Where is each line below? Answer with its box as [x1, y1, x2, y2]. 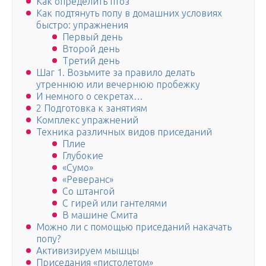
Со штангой [62, 186, 115, 197]
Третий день [62, 55, 119, 66]
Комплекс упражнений [36, 115, 138, 126]
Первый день [62, 31, 122, 43]
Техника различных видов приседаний [36, 126, 212, 138]
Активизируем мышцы [36, 245, 139, 256]
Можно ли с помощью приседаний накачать [36, 221, 232, 233]
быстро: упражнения [36, 20, 128, 31]
